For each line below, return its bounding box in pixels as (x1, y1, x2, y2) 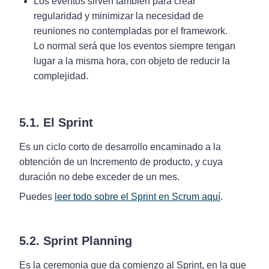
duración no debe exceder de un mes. (19, 172, 180, 182)
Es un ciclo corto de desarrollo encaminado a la (19, 142, 221, 152)
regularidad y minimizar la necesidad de (34, 11, 204, 21)
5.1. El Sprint (19, 116, 93, 129)
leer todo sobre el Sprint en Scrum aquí (55, 192, 220, 202)
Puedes (19, 192, 55, 202)
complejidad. (34, 71, 88, 81)
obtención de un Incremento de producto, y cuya (19, 157, 223, 167)
